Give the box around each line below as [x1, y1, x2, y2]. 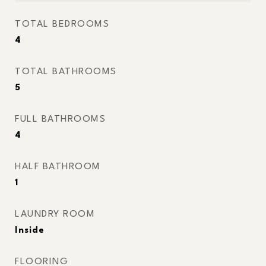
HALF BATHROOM [15, 162, 101, 172]
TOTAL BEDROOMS [15, 20, 109, 29]
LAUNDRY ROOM [15, 210, 95, 219]
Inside [15, 226, 45, 235]
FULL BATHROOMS [15, 115, 106, 124]
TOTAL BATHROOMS [15, 67, 117, 77]
